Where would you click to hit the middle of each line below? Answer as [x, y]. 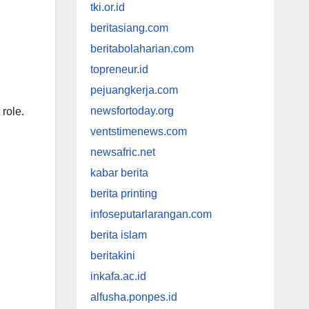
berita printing [123, 194]
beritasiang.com [129, 28]
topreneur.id [119, 70]
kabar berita [119, 173]
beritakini [112, 256]
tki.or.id [107, 8]
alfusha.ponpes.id [133, 297]
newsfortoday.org [132, 111]
